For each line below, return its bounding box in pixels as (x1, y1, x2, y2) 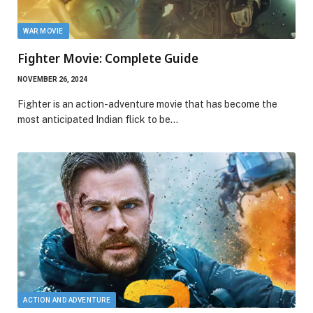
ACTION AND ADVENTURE (23, 296, 110, 305)
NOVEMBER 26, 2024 (17, 75, 87, 83)
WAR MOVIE (23, 27, 64, 35)
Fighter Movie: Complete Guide (17, 50, 198, 66)
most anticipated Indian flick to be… (17, 113, 178, 125)
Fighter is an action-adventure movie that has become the (17, 98, 277, 110)
